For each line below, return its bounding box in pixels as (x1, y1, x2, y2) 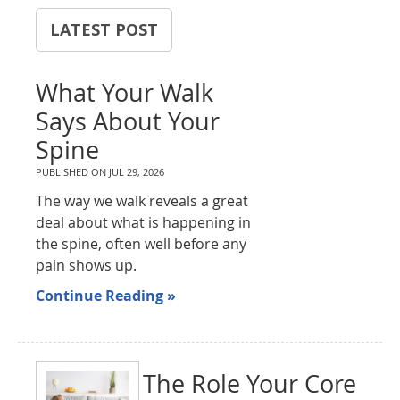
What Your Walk (36, 77, 214, 109)
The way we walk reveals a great (36, 191, 249, 211)
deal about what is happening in (36, 212, 252, 232)
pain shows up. (36, 255, 137, 275)
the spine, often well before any (36, 234, 247, 254)
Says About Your (36, 105, 221, 137)
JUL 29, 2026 (109, 165, 165, 179)
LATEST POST (50, 19, 159, 40)
